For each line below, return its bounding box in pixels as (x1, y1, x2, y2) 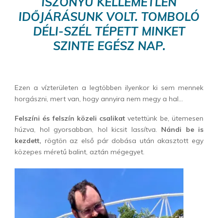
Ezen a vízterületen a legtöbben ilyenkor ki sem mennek (15, 83, 203, 92)
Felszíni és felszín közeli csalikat (15, 113, 126, 123)
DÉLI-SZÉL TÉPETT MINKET (33, 23, 185, 38)
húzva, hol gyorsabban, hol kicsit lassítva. (15, 125, 161, 134)
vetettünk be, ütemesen (125, 113, 204, 123)
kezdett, (15, 136, 41, 145)
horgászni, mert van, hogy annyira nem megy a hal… (15, 94, 183, 103)
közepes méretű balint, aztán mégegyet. (15, 147, 145, 156)
